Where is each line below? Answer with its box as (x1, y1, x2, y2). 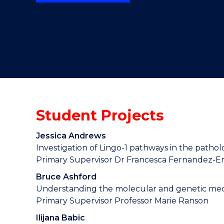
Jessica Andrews (36, 131, 106, 140)
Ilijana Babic (36, 213, 85, 222)
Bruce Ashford (36, 172, 96, 181)
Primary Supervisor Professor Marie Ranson (36, 196, 208, 205)
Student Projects (36, 106, 164, 124)
